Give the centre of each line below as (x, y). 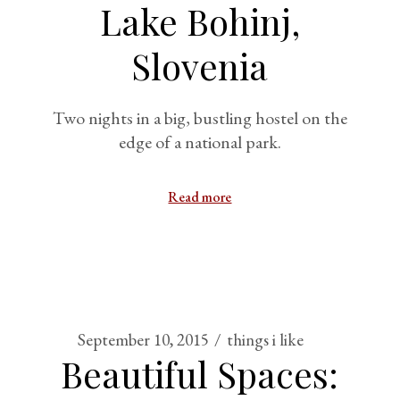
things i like (266, 340)
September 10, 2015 (144, 340)
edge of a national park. (200, 142)
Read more (200, 197)
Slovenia (200, 66)
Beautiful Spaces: (200, 374)
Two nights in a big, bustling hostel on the (200, 118)
